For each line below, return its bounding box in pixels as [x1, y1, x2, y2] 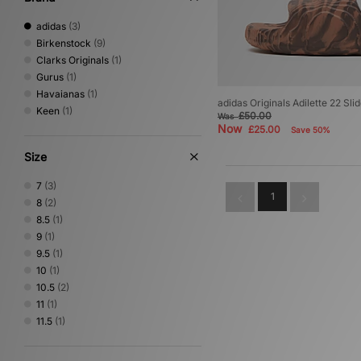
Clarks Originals [36, 54, 109, 66]
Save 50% [291, 125, 330, 135]
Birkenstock [36, 37, 91, 49]
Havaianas [36, 88, 85, 100]
